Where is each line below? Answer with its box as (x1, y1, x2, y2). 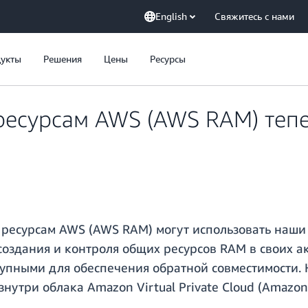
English (155, 10, 187, 22)
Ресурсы (150, 53, 186, 65)
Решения (43, 53, 82, 65)
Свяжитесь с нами (214, 10, 294, 22)
